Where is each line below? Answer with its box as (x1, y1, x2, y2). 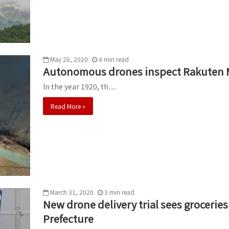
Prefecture (43, 211, 94, 226)
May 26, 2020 (50, 54, 88, 63)
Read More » (51, 101, 85, 110)
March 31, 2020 (50, 188, 94, 197)
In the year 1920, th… (43, 81, 116, 91)
